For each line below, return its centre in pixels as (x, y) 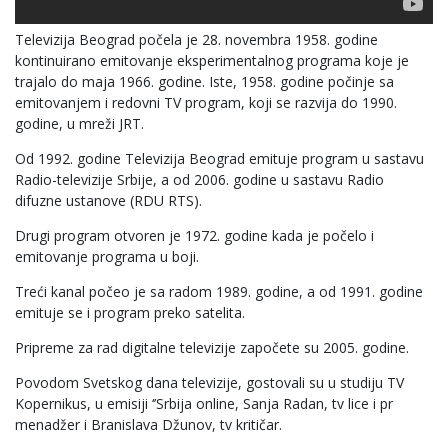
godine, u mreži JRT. (79, 123)
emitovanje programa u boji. (107, 256)
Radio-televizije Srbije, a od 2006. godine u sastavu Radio (199, 179)
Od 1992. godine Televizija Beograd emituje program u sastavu (219, 158)
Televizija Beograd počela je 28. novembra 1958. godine (196, 39)
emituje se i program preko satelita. (130, 312)
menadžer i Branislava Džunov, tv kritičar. (150, 424)
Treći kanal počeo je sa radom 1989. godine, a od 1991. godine (219, 291)
